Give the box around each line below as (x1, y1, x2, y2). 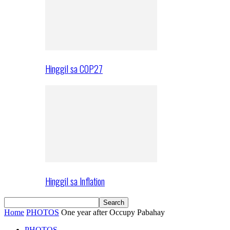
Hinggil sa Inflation (45, 174, 105, 188)
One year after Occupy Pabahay (61, 208, 165, 217)
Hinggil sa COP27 (45, 62, 103, 76)
